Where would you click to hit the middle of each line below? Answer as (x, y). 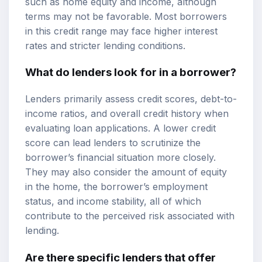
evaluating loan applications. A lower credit (120, 128)
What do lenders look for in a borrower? (131, 73)
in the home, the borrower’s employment (116, 186)
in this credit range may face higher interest (121, 31)
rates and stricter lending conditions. (105, 45)
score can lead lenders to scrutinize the (113, 142)
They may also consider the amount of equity (126, 172)
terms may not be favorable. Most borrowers (126, 16)
